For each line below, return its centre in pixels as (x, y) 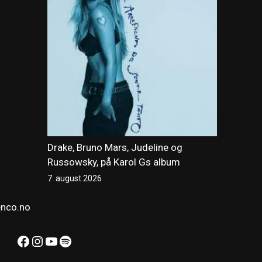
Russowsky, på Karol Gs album (114, 162)
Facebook (46, 241)
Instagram (62, 241)
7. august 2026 (75, 179)
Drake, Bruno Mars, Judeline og (115, 148)
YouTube (71, 241)
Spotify (80, 241)
